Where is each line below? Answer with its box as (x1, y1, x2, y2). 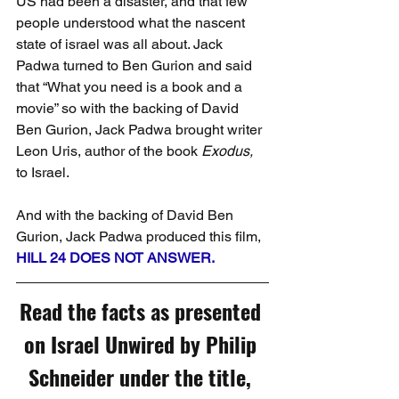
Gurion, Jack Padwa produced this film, (16, 227, 265, 245)
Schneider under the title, (28, 360, 256, 393)
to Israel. (16, 163, 69, 181)
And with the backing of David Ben (16, 206, 237, 224)
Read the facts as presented (19, 294, 266, 327)
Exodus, (201, 142, 253, 159)
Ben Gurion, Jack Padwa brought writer (16, 120, 265, 138)
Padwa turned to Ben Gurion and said (16, 56, 256, 74)
